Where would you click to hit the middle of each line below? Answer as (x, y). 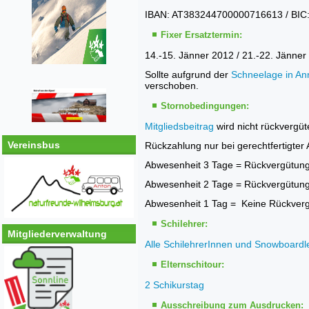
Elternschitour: (192, 265)
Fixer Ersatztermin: (201, 35)
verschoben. (172, 86)
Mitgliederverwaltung (57, 234)
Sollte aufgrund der (188, 74)
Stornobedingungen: (205, 106)
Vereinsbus (34, 145)
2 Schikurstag (175, 285)
